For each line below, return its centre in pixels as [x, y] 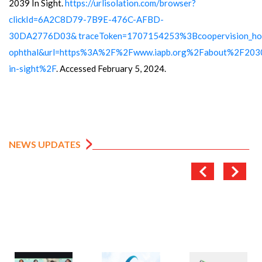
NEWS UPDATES [45, 144]
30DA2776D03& [43, 35]
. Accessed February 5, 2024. [111, 68]
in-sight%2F [32, 68]
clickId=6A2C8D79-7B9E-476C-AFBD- [86, 19]
